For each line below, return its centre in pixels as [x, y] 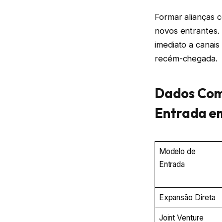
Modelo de [177, 151]
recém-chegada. [186, 58]
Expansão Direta [187, 197]
